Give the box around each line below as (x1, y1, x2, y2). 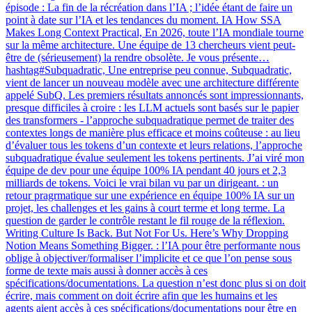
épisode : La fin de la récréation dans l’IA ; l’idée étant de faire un (6, 1, 292, 14)
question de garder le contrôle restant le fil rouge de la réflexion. (6, 214, 285, 227)
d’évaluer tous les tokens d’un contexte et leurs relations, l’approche (6, 139, 302, 152)
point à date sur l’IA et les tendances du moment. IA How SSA (6, 14, 281, 26)
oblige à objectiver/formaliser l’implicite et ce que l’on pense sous (6, 252, 292, 265)
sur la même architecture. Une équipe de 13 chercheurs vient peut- (6, 39, 295, 52)
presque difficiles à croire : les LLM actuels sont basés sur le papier (6, 102, 299, 114)
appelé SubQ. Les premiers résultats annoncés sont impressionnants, (6, 89, 304, 102)
